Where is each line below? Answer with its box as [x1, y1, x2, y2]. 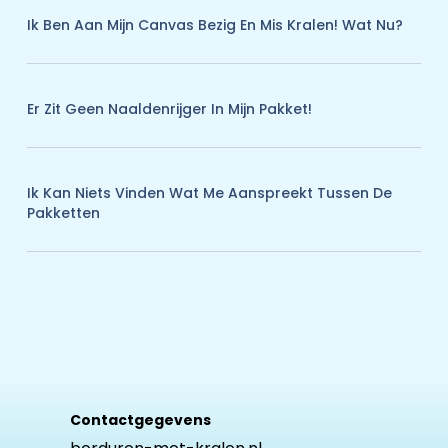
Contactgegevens [70, 410, 211, 431]
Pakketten [26, 202, 100, 223]
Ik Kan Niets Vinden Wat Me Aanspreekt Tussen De [26, 182, 392, 203]
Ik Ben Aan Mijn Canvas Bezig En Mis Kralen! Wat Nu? [26, 14, 403, 35]
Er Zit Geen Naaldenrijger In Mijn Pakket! [26, 98, 312, 119]
